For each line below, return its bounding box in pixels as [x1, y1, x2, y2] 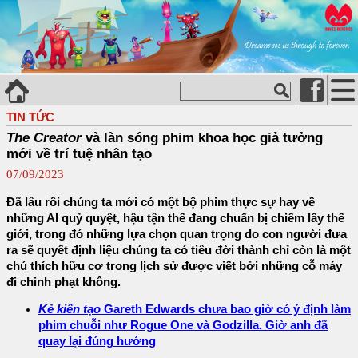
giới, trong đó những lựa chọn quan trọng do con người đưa [6, 227, 347, 241]
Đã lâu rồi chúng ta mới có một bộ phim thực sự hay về [6, 195, 315, 209]
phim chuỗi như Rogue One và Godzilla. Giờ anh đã [38, 319, 328, 332]
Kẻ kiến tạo [38, 303, 101, 316]
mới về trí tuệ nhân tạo [6, 145, 152, 161]
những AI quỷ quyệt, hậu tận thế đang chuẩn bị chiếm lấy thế [6, 211, 344, 225]
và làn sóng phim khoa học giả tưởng [82, 129, 323, 145]
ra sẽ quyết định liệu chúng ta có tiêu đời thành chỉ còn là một [6, 243, 351, 257]
